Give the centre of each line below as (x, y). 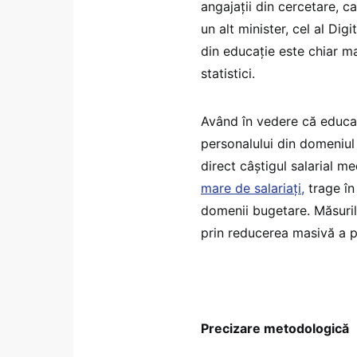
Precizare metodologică (275, 328)
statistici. (228, 73)
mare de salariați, (253, 188)
